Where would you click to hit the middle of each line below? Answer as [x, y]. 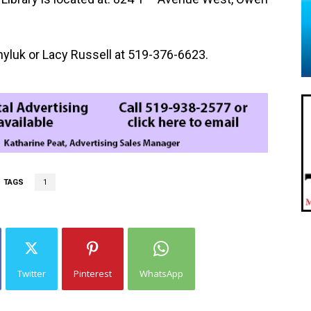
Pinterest [92, 273]
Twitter [31, 273]
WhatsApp [161, 273]
